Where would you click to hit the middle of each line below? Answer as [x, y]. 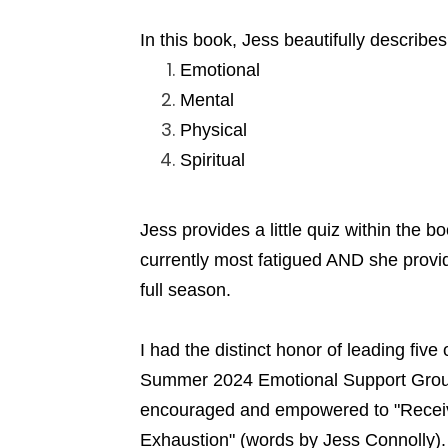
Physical [213, 130]
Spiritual [212, 160]
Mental [207, 100]
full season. [185, 290]
